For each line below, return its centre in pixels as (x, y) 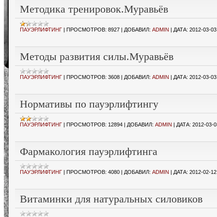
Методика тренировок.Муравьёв (94, 9)
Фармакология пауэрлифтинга (89, 151)
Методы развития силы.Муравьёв (97, 56)
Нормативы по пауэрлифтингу (89, 104)
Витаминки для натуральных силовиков (111, 199)
